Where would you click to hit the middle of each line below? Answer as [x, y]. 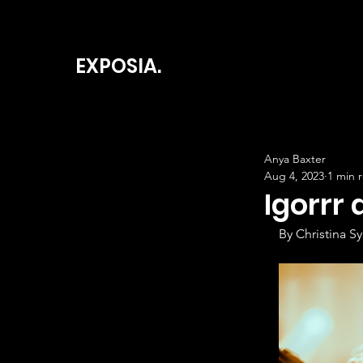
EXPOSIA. [118, 66]
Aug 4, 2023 [294, 176]
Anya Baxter [295, 159]
